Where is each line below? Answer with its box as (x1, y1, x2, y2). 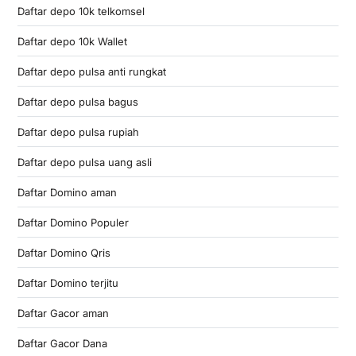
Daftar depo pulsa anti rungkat (17, 64, 166, 78)
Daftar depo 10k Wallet (17, 34, 127, 48)
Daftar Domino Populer (17, 215, 129, 229)
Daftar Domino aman (17, 185, 117, 199)
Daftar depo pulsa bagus (17, 95, 138, 108)
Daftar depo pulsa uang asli (17, 155, 152, 168)
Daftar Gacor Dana (17, 336, 107, 350)
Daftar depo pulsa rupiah (17, 125, 139, 138)
